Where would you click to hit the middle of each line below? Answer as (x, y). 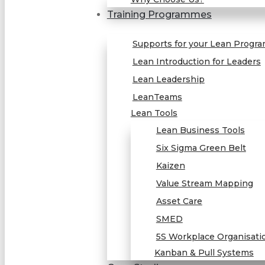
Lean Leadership (168, 79)
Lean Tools (154, 113)
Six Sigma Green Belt (201, 148)
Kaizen (170, 166)
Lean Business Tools (200, 130)
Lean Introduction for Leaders (196, 62)
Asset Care (179, 201)
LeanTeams (157, 97)
